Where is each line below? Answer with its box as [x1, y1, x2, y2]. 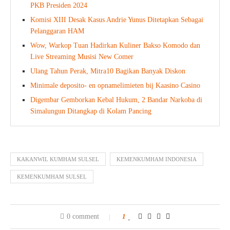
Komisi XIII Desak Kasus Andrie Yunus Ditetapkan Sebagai [30, 16, 203, 24]
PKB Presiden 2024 [30, 2, 87, 10]
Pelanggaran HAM [30, 27, 84, 35]
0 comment [67, 213, 99, 221]
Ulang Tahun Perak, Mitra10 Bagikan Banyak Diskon [30, 67, 185, 75]
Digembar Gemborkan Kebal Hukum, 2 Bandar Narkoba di [30, 96, 202, 104]
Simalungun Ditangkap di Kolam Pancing [30, 107, 151, 116]
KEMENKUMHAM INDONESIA [117, 156, 197, 163]
